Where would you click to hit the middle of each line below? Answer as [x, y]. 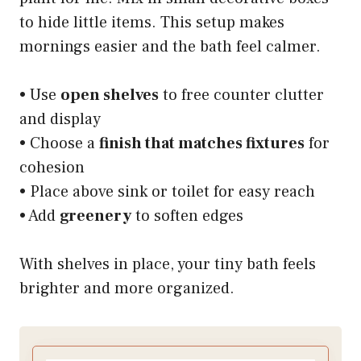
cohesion [52, 168]
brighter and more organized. [127, 289]
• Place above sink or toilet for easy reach [167, 192]
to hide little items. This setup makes [152, 23]
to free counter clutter [241, 95]
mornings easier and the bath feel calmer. [170, 47]
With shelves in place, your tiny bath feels [168, 265]
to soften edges [187, 216]
